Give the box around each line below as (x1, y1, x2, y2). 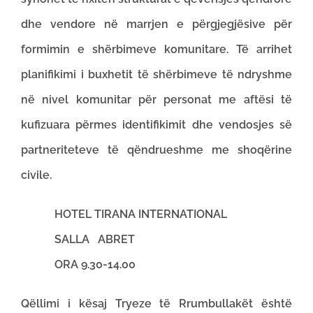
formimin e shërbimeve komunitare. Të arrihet (21, 43, 292, 56)
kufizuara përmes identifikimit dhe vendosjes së (21, 118, 292, 131)
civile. (21, 168, 52, 182)
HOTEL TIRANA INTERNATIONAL (21, 208, 227, 221)
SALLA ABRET (21, 233, 135, 246)
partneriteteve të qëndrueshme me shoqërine (21, 143, 292, 156)
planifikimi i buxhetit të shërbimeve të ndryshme (21, 68, 292, 81)
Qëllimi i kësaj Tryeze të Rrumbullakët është (21, 297, 292, 310)
